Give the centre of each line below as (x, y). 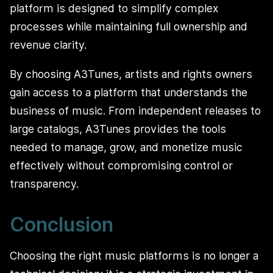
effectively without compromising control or (121, 165)
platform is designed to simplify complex (114, 9)
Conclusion (62, 224)
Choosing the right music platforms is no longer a (134, 256)
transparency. (44, 183)
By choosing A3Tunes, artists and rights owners (131, 74)
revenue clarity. (48, 45)
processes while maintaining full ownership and (129, 27)
